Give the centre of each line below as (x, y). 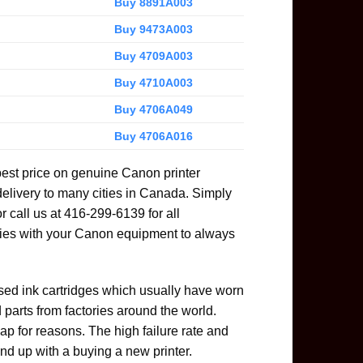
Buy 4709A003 (153, 56)
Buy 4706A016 (153, 136)
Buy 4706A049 (153, 109)
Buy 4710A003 (153, 82)
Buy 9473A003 (153, 29)
